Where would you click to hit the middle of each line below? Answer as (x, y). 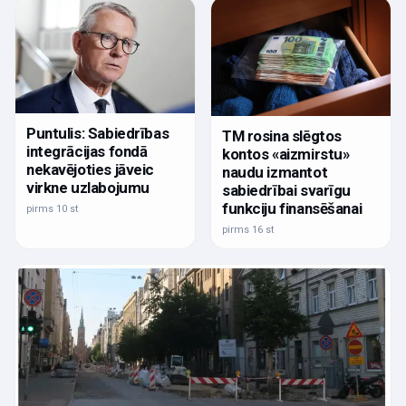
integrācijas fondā (87, 151)
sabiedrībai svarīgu (287, 191)
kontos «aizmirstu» (286, 155)
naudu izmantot (275, 173)
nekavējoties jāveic (91, 169)
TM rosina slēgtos (282, 136)
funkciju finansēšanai (292, 209)
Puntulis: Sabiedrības (98, 133)
